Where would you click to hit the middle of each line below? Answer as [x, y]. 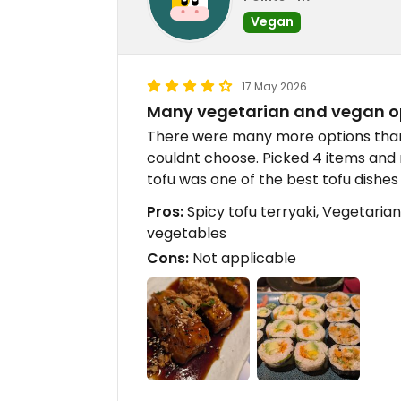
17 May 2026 [274, 86]
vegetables [187, 233]
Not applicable [243, 258]
